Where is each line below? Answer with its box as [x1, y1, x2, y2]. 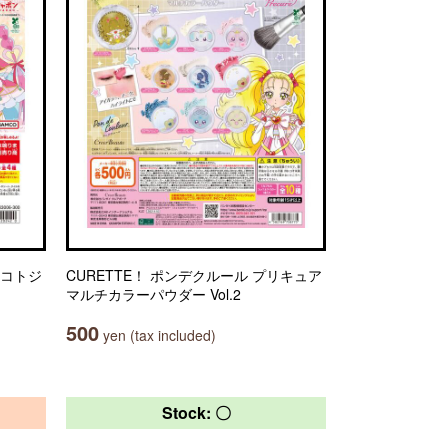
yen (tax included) [99, 325, 216, 345]
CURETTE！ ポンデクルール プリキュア [66, 265, 322, 285]
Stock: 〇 [161, 401, 231, 424]
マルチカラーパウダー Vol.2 [66, 284, 241, 304]
